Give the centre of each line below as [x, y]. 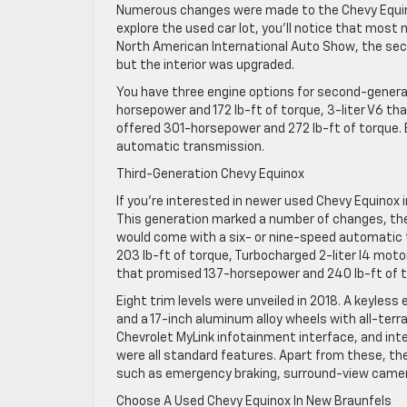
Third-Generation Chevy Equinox [210, 174]
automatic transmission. [190, 147]
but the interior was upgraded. [205, 65]
